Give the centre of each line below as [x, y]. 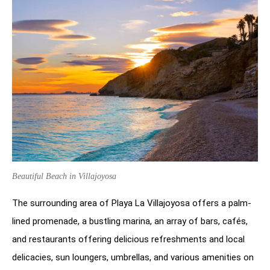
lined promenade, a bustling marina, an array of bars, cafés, [130, 221]
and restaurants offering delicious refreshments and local [128, 239]
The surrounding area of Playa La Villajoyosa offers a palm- [132, 203]
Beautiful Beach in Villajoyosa [64, 176]
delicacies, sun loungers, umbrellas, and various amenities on [133, 257]
